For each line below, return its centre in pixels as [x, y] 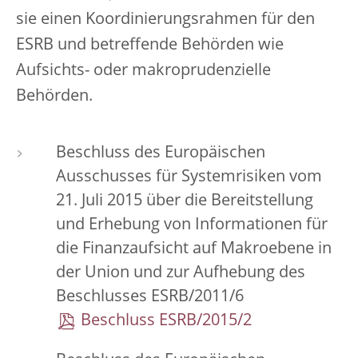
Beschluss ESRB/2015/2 [166, 321]
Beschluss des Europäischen [161, 153]
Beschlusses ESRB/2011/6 [150, 297]
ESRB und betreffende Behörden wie [150, 46]
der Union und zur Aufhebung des [181, 273]
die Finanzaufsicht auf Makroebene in [194, 249]
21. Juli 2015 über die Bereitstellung [185, 201]
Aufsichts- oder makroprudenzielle [143, 71]
